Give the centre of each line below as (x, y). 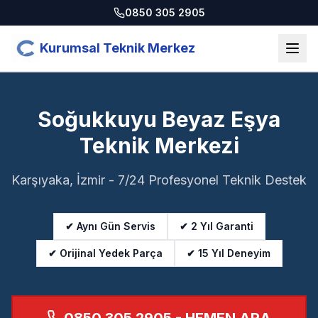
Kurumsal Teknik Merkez (117, 48)
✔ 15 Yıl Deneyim (228, 253)
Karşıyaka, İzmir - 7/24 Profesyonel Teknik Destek (159, 180)
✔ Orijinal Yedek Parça (105, 253)
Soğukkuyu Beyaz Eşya (159, 119)
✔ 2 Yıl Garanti (216, 226)
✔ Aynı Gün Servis (110, 226)
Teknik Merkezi (159, 146)
